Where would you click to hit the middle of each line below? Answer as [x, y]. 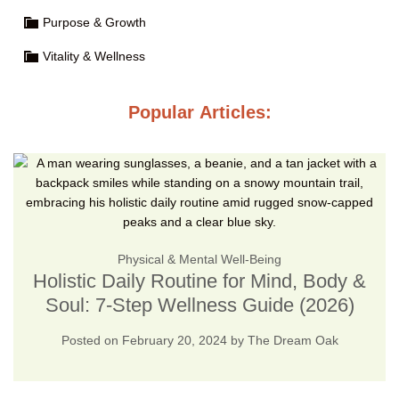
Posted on [91, 340]
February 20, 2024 [174, 340]
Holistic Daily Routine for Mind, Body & [199, 281]
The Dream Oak [293, 340]
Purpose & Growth [94, 22]
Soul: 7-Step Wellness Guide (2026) [199, 305]
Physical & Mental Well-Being [199, 259]
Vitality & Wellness [94, 56]
